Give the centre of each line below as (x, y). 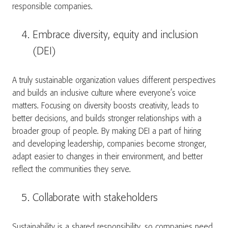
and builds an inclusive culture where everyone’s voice (104, 93)
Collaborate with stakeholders (97, 198)
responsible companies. (55, 7)
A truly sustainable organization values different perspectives (114, 81)
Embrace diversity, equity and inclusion (115, 35)
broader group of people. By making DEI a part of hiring (107, 132)
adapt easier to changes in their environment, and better (107, 157)
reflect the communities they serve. (73, 170)
